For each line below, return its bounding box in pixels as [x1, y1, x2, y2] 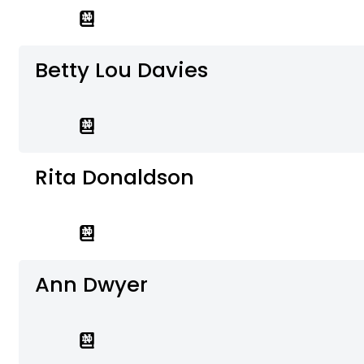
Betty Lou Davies [35, 55, 209, 85]
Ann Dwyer [35, 269, 149, 299]
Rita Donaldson [35, 162, 195, 193]
